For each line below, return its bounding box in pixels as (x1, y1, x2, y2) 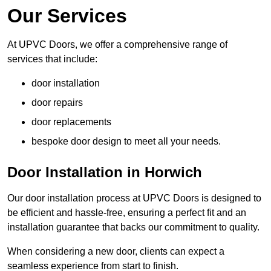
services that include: (7, 54, 97, 65)
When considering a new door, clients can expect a (7, 246, 224, 257)
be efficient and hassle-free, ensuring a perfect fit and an (7, 207, 246, 218)
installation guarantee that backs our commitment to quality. (7, 222, 260, 233)
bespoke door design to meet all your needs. (31, 136, 221, 147)
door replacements (31, 117, 111, 128)
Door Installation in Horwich (7, 164, 202, 181)
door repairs (31, 97, 83, 108)
